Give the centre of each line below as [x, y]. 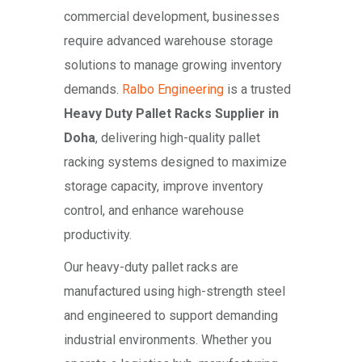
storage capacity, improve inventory [164, 187]
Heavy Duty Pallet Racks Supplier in [171, 114]
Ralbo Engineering [173, 90]
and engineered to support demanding [171, 316]
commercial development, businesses [172, 17]
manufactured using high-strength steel [175, 292]
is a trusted [257, 90]
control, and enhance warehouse [154, 211]
